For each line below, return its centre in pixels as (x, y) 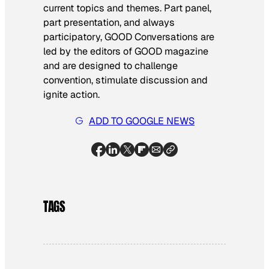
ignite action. (71, 94)
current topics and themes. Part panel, (127, 8)
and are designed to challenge (110, 65)
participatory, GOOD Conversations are (129, 37)
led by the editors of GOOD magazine (126, 51)
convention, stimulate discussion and (125, 80)
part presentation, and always (109, 22)
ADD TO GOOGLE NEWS (142, 121)
